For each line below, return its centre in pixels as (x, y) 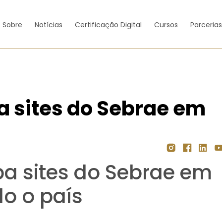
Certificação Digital (108, 25)
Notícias (48, 25)
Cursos (166, 25)
